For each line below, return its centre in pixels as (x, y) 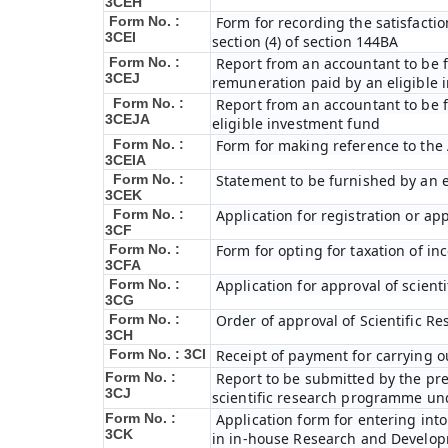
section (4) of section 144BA (305, 41)
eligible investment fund (296, 123)
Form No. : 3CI (157, 354)
